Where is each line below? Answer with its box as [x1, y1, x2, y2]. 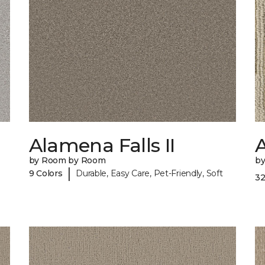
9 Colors [28, 167, 63, 179]
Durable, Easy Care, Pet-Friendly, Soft [76, 167, 223, 179]
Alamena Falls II [28, 134, 175, 157]
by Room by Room [28, 155, 106, 166]
